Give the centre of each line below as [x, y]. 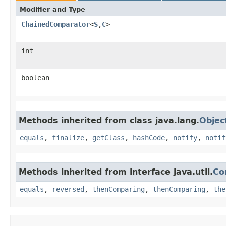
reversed [68, 189]
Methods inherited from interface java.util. [116, 172]
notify [185, 137]
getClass [108, 137]
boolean [35, 77]
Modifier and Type [52, 9]
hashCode [149, 137]
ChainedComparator [55, 24]
